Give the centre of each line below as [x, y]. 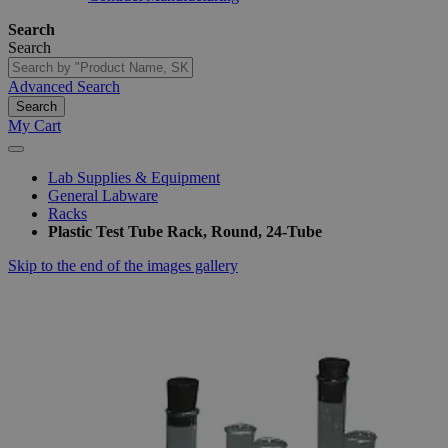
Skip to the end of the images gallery [123, 265]
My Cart [34, 125]
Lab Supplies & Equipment [134, 177]
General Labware [103, 195]
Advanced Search [64, 86]
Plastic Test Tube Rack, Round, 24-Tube [185, 231]
